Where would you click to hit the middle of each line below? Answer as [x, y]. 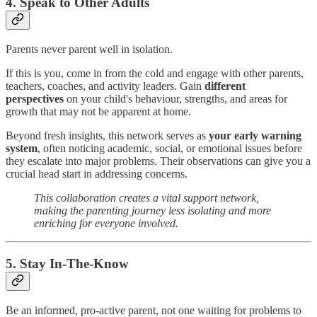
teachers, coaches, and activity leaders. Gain [105, 86]
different [225, 86]
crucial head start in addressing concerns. [97, 174]
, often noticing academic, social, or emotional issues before [170, 149]
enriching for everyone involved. [106, 224]
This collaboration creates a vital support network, [146, 198]
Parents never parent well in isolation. [89, 50]
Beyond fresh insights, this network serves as [107, 136]
